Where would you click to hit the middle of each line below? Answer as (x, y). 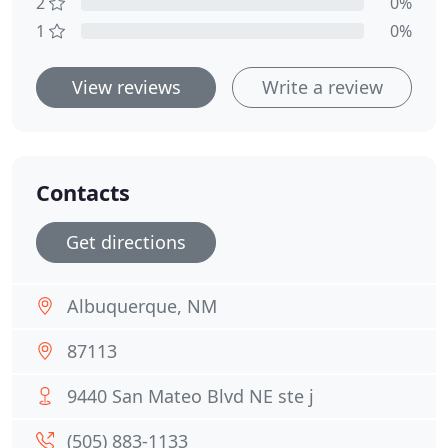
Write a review (322, 87)
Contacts (83, 192)
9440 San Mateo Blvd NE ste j (190, 396)
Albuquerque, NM (142, 306)
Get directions (126, 242)
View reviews (126, 87)
